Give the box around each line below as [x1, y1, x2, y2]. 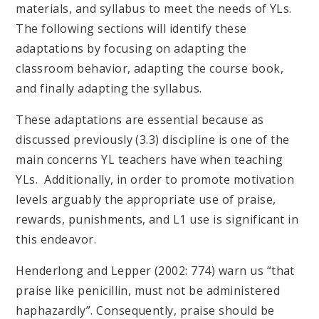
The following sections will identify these [16, 21, 247, 37]
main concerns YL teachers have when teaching [16, 152, 283, 168]
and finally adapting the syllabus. [16, 80, 202, 97]
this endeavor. [16, 231, 110, 248]
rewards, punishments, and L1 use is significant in [16, 211, 299, 228]
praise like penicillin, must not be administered [16, 283, 281, 299]
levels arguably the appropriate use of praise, [16, 192, 276, 208]
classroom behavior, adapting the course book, [16, 61, 284, 77]
